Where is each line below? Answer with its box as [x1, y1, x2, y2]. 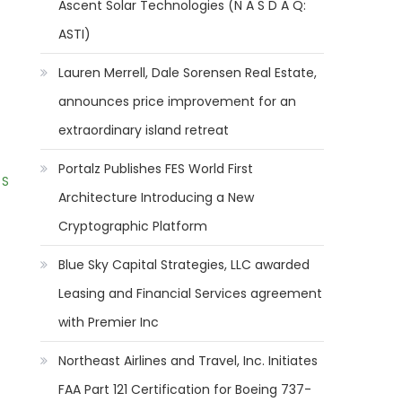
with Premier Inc [58, 313, 160, 331]
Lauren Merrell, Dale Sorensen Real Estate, [58, 64, 318, 82]
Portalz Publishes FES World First [58, 160, 254, 178]
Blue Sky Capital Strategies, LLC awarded [58, 256, 310, 274]
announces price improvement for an [58, 92, 297, 110]
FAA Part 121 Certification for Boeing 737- [58, 380, 312, 398]
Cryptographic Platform [58, 217, 208, 235]
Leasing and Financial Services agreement [58, 284, 323, 302]
